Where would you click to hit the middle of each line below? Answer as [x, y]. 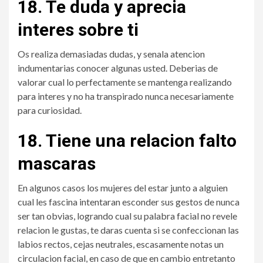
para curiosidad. [50, 110]
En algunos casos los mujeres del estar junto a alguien [123, 188]
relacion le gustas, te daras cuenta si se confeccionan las [128, 230]
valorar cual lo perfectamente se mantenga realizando [125, 82]
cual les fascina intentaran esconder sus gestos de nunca [129, 202]
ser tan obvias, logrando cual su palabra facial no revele [127, 216]
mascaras [57, 163]
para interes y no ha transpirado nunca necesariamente [126, 96]
